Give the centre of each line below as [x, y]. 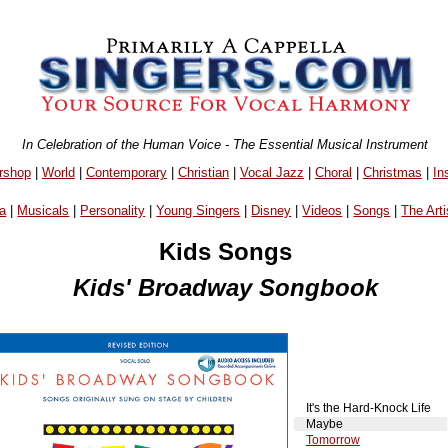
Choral [333, 172]
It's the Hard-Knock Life [368, 407]
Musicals [43, 211]
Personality [113, 211]
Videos [322, 211]
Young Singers [198, 211]
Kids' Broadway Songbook [225, 287]
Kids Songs [225, 251]
